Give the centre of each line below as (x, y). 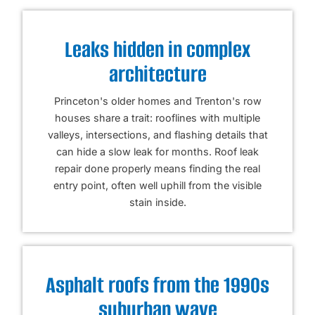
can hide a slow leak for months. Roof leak (157, 151)
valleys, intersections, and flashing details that (157, 134)
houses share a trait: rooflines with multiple (157, 117)
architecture (157, 74)
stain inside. (157, 202)
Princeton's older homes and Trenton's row (157, 101)
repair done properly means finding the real (157, 168)
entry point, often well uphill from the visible (157, 185)
